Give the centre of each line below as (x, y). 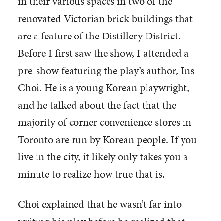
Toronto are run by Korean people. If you (107, 139)
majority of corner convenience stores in (104, 122)
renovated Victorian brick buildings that (105, 18)
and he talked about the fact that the (97, 105)
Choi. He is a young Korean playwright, (103, 87)
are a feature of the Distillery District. (99, 36)
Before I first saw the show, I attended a (103, 53)
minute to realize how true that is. (91, 174)
